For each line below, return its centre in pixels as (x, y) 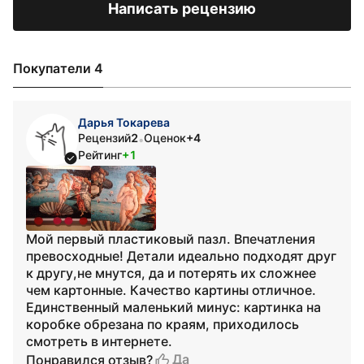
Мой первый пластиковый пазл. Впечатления (171, 239)
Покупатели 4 (58, 68)
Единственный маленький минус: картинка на (173, 307)
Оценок (165, 138)
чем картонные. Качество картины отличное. (171, 290)
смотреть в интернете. (99, 341)
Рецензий (104, 138)
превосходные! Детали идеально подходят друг (181, 256)
